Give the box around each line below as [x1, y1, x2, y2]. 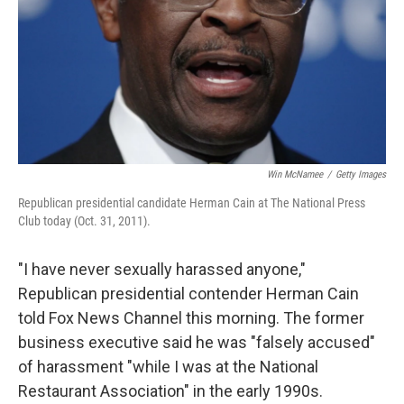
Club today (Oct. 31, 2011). [18, 214, 151, 228]
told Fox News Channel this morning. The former [18, 308, 364, 327]
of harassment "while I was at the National [18, 357, 318, 376]
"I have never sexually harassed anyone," [18, 260, 306, 279]
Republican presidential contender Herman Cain [18, 284, 359, 303]
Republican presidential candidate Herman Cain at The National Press [18, 196, 365, 210]
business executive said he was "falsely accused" [18, 333, 375, 352]
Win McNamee [267, 169, 323, 180]
